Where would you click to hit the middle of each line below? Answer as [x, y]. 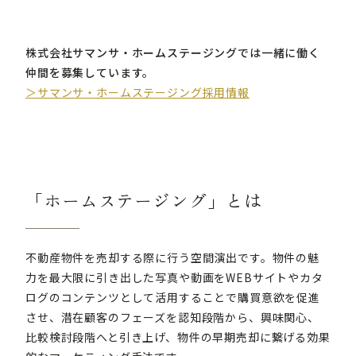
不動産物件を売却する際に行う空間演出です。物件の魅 [172, 257]
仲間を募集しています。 [90, 72]
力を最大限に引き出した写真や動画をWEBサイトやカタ [174, 277]
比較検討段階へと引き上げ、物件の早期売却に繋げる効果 [178, 337]
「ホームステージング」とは [144, 201]
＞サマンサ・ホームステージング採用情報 [137, 92]
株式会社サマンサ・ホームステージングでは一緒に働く [173, 52]
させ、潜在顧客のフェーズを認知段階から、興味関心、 [172, 317]
